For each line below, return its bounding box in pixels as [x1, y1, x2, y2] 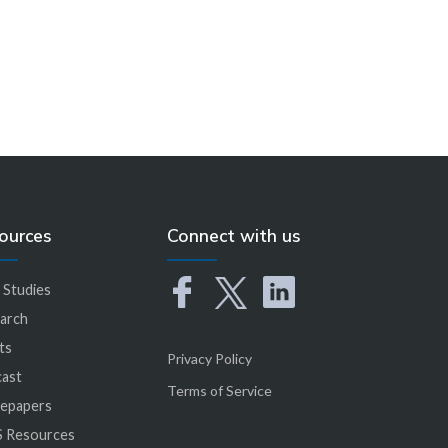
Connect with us [167, 223, 302, 248]
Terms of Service [167, 381, 273, 399]
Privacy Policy [167, 349, 253, 367]
